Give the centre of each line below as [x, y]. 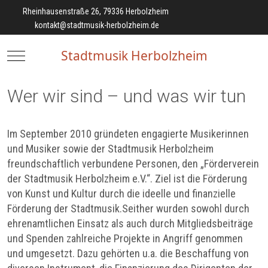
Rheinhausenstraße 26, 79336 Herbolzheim [95, 11]
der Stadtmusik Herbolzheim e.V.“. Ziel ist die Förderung [127, 179]
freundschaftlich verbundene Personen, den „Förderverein [133, 164]
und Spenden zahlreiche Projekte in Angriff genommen [125, 239]
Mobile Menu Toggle [49, 55]
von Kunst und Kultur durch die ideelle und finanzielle [121, 194]
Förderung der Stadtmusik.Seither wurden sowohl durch [128, 209]
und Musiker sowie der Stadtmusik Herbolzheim [110, 149]
